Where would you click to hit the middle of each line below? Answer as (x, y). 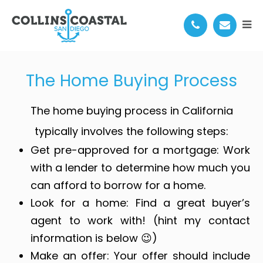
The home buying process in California (131, 111)
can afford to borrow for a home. (118, 185)
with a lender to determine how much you (140, 168)
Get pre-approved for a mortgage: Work (140, 150)
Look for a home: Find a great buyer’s (140, 203)
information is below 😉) (94, 238)
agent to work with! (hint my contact (140, 220)
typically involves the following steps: (131, 131)
